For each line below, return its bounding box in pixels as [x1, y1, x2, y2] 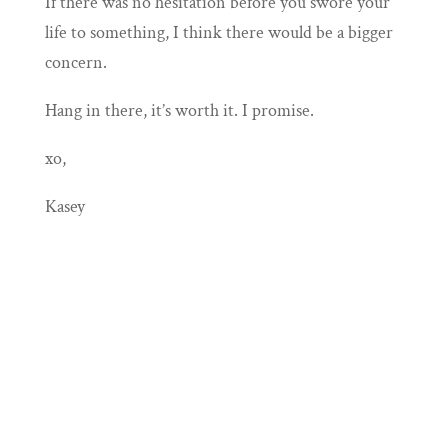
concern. [44, 51, 107, 75]
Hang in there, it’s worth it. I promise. [44, 99, 314, 123]
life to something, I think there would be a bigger [44, 21, 393, 45]
